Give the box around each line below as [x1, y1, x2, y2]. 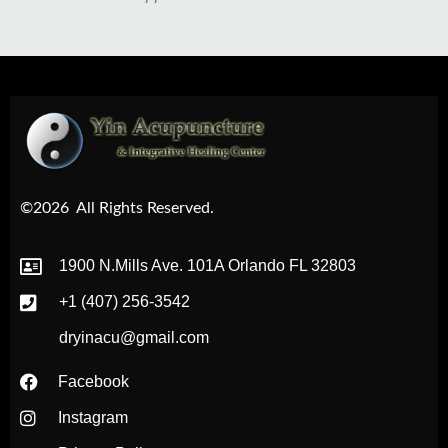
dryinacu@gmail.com [58, 329, 209, 347]
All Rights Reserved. [76, 199, 214, 216]
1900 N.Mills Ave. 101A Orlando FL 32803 [58, 257, 356, 275]
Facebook [57, 373, 129, 391]
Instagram [57, 409, 128, 427]
